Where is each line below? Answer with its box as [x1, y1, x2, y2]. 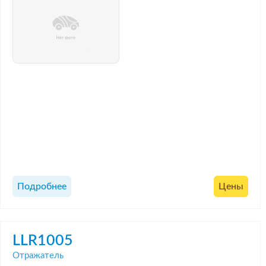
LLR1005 [12, 233, 73, 248]
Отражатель [12, 251, 64, 260]
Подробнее [17, 182, 66, 192]
